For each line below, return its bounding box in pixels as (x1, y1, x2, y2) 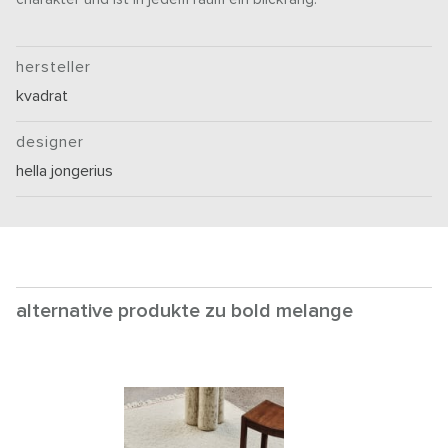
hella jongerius (16, 163, 114, 180)
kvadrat (16, 88, 69, 105)
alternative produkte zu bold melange (16, 301, 353, 322)
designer (16, 134, 85, 151)
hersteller (16, 59, 92, 76)
